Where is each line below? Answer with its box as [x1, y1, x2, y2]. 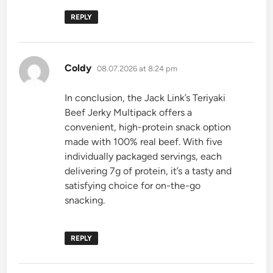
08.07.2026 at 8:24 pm [97, 64, 178, 74]
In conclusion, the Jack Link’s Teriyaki [65, 92, 226, 104]
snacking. [65, 194, 105, 207]
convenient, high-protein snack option [65, 121, 232, 133]
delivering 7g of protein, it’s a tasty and [65, 165, 232, 177]
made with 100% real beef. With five [65, 136, 223, 148]
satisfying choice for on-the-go [65, 180, 201, 192]
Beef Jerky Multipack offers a [65, 107, 193, 119]
